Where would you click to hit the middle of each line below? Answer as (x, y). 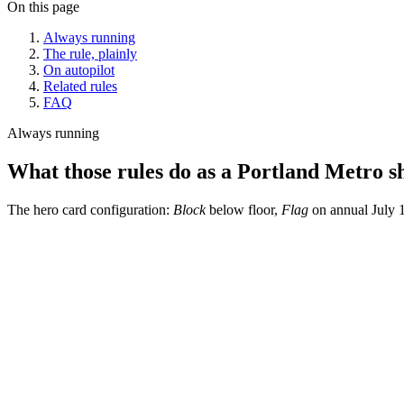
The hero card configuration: (90, 210)
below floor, (243, 210)
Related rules (80, 87)
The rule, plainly (90, 54)
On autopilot (79, 70)
